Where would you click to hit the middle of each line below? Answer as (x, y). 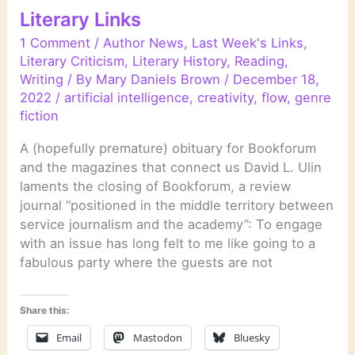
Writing (42, 80)
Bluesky (252, 337)
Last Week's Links (248, 43)
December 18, (277, 80)
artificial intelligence (127, 98)
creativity (226, 98)
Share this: (45, 310)
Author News (144, 43)
